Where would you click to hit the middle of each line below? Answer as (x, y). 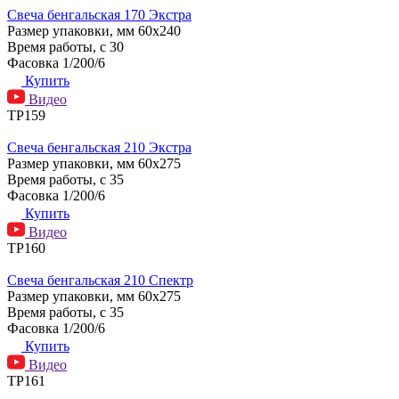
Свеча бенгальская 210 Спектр (100, 280)
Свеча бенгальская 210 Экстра (99, 147)
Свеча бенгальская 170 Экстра (99, 14)
